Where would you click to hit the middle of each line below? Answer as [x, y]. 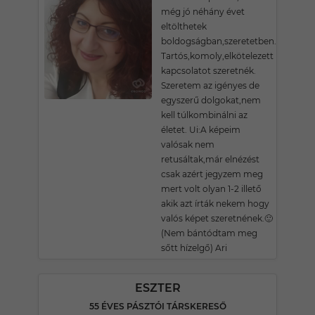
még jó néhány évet [203, 12]
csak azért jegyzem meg [212, 174]
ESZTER [157, 288]
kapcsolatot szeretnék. [208, 71]
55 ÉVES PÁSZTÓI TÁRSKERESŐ [157, 306]
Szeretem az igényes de [210, 85]
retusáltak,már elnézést [210, 159]
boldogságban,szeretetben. [219, 41]
